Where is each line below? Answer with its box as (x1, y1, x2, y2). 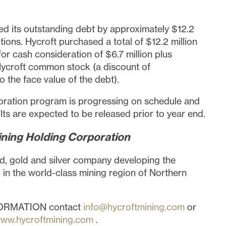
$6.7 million (105, 48, 155, 60)
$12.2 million (145, 36, 197, 47)
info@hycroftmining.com (83, 201, 187, 213)
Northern (149, 167, 187, 179)
